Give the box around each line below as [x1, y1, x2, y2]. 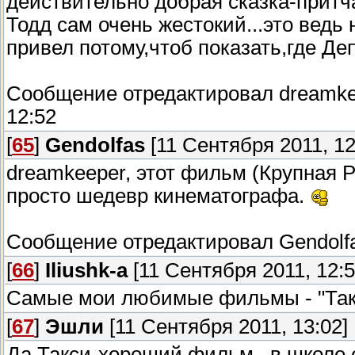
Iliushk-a [45, 259, 128, 282]
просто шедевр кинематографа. [6, 185, 310, 208]
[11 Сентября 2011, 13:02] [104, 315, 348, 338]
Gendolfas [45, 134, 145, 157]
